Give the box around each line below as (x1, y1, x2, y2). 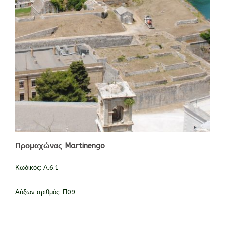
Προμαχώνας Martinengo (15, 141, 105, 150)
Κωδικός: (15, 164, 43, 171)
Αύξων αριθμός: (15, 188, 63, 196)
